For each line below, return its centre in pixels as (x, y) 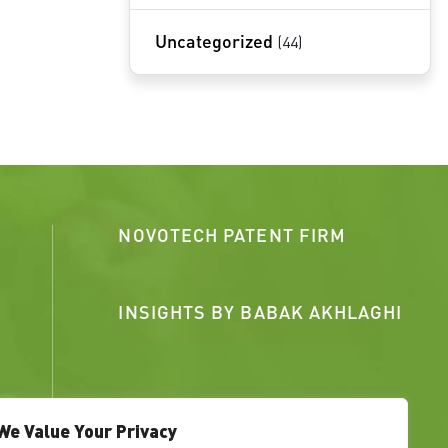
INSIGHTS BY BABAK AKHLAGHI (260, 311)
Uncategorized (213, 40)
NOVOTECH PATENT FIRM (232, 234)
